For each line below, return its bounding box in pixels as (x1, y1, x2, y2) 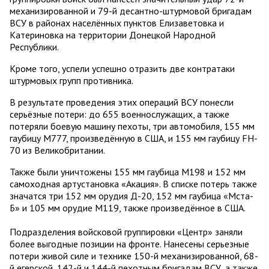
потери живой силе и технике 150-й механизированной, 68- (10, 250, 258, 262)
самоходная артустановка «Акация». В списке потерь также (10, 178, 257, 190)
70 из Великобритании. (10, 144, 105, 157)
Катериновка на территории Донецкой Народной (10, 29, 216, 41)
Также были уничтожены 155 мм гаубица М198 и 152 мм (10, 166, 246, 178)
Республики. (10, 41, 59, 53)
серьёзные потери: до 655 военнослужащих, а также (10, 108, 229, 121)
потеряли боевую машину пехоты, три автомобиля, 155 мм (10, 120, 255, 133)
